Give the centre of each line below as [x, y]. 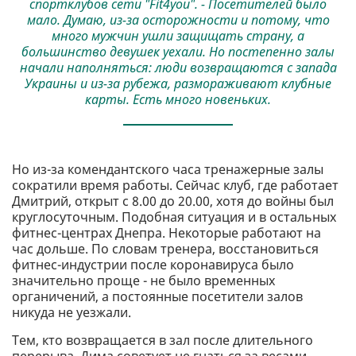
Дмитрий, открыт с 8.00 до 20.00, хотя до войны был [173, 201]
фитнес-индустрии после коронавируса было [153, 264]
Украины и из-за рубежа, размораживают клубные [178, 84]
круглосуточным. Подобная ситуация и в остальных [174, 217]
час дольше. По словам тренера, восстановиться [165, 248]
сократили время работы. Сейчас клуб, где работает [175, 185]
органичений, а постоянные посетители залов [157, 296]
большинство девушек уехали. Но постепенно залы [178, 52]
